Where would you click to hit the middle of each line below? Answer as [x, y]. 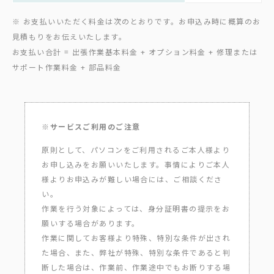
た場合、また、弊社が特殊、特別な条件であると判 [136, 252]
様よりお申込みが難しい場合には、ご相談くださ [132, 179]
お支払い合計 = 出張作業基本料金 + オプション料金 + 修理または [135, 51]
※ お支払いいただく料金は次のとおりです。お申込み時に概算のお [137, 21]
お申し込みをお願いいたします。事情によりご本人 [136, 164]
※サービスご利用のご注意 [91, 127]
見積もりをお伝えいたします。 [70, 36]
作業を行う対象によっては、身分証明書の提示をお [136, 208]
